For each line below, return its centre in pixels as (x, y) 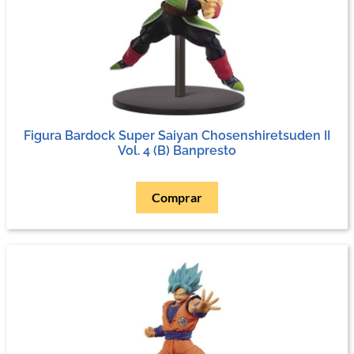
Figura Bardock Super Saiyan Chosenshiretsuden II (177, 135)
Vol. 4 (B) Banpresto (177, 150)
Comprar (177, 197)
